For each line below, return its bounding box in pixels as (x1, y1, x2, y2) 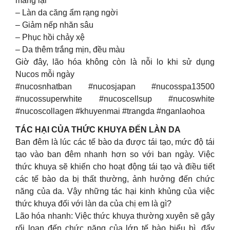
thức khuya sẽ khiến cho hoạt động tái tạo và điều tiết (15, 162, 215, 171)
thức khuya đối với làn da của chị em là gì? (15, 199, 171, 208)
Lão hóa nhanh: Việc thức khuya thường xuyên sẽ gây (15, 211, 215, 220)
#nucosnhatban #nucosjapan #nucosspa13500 (15, 82, 215, 91)
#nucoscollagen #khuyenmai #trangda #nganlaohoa (15, 106, 205, 116)
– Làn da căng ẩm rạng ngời (15, 8, 118, 17)
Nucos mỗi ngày (15, 69, 74, 79)
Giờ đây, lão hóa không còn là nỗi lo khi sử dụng (15, 57, 215, 66)
